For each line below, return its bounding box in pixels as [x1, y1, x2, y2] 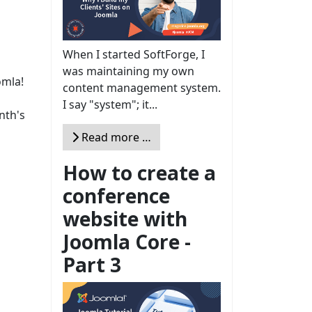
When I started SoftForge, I [63, 46, 205, 62]
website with [63, 205, 187, 232]
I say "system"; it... [63, 96, 157, 112]
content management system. [63, 79, 221, 95]
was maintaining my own [63, 63, 194, 79]
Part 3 [63, 251, 121, 278]
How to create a [63, 159, 216, 186]
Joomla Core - [63, 228, 191, 255]
